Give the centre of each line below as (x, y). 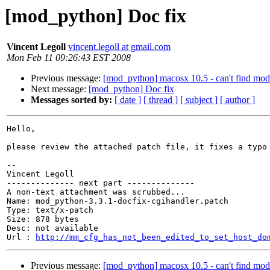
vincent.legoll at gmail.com (119, 47)
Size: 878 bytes (43, 219)
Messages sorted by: (71, 100)
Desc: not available (52, 228)
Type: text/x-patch (50, 210)
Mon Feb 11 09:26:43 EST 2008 (69, 58)
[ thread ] (161, 100)
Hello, (21, 129)
